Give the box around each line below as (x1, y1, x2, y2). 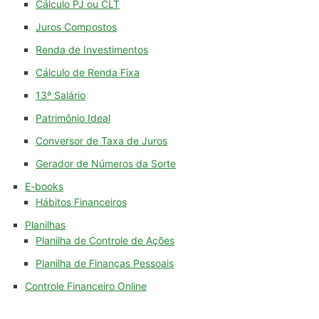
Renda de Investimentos (36, 43, 148, 56)
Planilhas (25, 219, 66, 231)
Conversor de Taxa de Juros (36, 135, 167, 147)
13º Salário (36, 89, 85, 102)
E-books (25, 180, 63, 193)
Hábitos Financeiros (36, 196, 127, 209)
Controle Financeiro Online (25, 280, 147, 293)
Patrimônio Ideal (36, 112, 110, 125)
